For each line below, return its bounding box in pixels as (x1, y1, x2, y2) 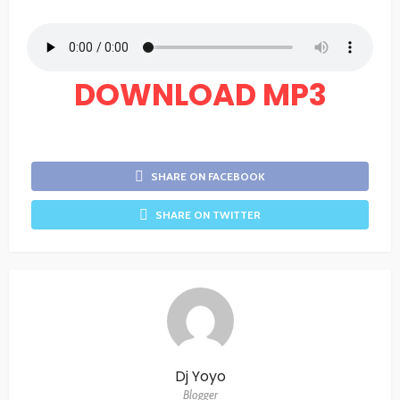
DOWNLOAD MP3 (73, 73, 327, 117)
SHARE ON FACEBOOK (151, 170, 265, 184)
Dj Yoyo (174, 366, 226, 387)
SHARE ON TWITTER (155, 208, 261, 222)
